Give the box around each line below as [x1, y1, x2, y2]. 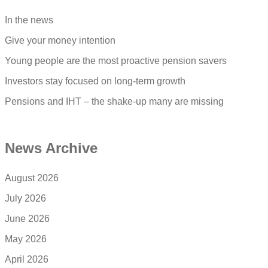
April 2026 [5, 254, 48, 264]
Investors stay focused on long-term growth [5, 75, 185, 86]
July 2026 [5, 193, 46, 203]
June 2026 [5, 213, 50, 224]
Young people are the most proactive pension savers [5, 55, 227, 66]
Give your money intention [5, 35, 115, 45]
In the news [5, 14, 53, 25]
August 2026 [5, 172, 59, 183]
